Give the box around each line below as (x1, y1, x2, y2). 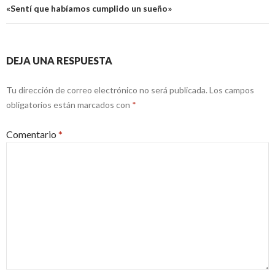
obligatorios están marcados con (6, 99, 132, 110)
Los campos (209, 84, 254, 95)
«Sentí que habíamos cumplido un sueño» (6, 2, 172, 14)
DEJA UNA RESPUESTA (6, 54, 112, 66)
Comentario (6, 128, 58, 140)
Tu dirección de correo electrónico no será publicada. (6, 84, 207, 95)
